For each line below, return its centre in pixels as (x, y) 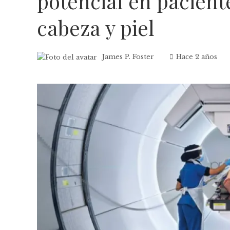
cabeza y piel (96, 27)
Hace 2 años (197, 57)
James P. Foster (128, 57)
